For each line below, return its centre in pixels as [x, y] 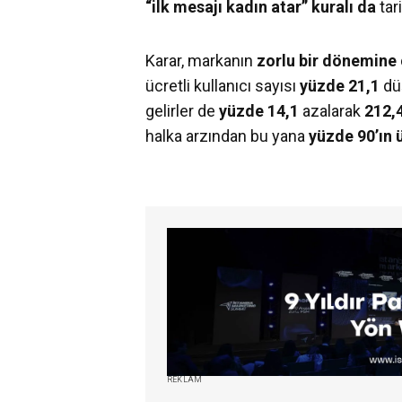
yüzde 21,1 [341, 85]
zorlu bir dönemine [327, 60]
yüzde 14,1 [261, 110]
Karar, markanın [201, 60]
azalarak [333, 110]
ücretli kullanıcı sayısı [223, 85]
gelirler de [182, 110]
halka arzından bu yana [227, 135]
